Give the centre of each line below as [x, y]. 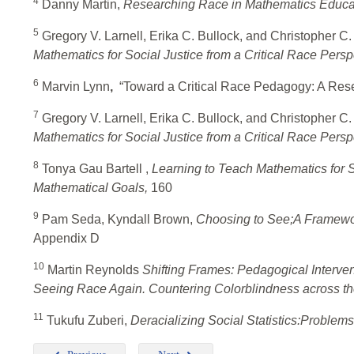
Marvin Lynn [74, 87]
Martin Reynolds [93, 270]
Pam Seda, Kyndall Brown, [117, 220]
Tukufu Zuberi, [87, 321]
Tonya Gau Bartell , [95, 169]
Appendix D [66, 239]
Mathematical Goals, [92, 188]
